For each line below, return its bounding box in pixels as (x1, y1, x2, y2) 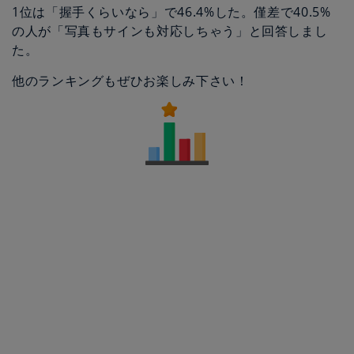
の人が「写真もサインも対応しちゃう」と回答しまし (12, 22, 328, 40)
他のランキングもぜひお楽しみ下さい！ (12, 72, 249, 89)
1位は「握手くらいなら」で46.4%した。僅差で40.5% (12, 3, 331, 21)
